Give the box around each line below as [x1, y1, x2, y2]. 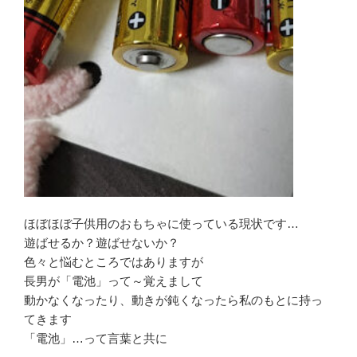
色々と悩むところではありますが [24, 255, 203, 269]
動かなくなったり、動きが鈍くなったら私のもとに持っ [24, 293, 323, 308]
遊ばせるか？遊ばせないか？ [24, 236, 179, 250]
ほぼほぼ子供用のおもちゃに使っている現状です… [24, 217, 299, 231]
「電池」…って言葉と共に [24, 331, 167, 346]
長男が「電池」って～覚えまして [24, 274, 203, 288]
